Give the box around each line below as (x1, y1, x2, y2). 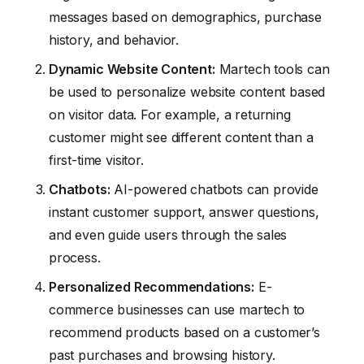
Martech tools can (214, 60, 330, 77)
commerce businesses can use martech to (49, 301, 305, 318)
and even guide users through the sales (49, 226, 288, 243)
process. (49, 249, 101, 266)
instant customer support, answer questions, (49, 203, 319, 220)
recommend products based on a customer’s (49, 323, 320, 340)
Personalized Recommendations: (49, 278, 254, 295)
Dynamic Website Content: (49, 60, 215, 77)
